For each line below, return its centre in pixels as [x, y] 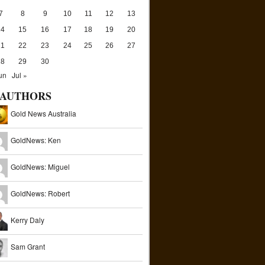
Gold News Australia [43, 114]
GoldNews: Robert [40, 193]
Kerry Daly [28, 220]
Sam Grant [28, 247]
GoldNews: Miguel [40, 167]
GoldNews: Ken [36, 140]
